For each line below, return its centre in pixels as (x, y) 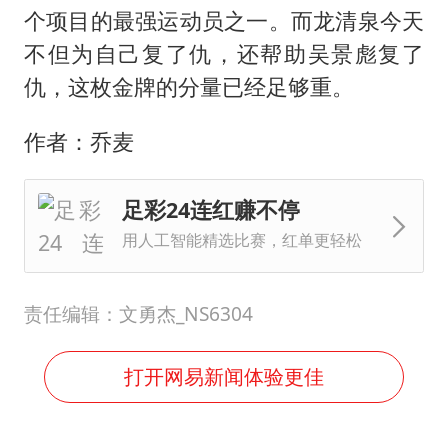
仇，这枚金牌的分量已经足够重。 (188, 87)
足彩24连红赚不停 (210, 210)
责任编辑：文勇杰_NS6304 (138, 313)
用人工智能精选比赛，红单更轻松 (241, 240)
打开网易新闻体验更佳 (224, 376)
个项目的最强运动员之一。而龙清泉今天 (224, 21)
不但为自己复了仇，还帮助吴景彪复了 (224, 54)
